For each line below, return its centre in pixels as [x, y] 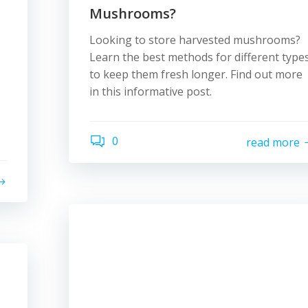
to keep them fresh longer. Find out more [196, 74]
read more [273, 142]
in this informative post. [151, 91]
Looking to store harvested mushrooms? [195, 40]
